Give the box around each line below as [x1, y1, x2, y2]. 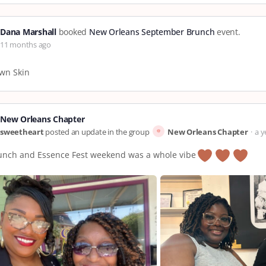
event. [214, 26, 240, 37]
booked [56, 26, 89, 37]
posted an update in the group [43, 126, 151, 137]
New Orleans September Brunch [88, 26, 215, 37]
